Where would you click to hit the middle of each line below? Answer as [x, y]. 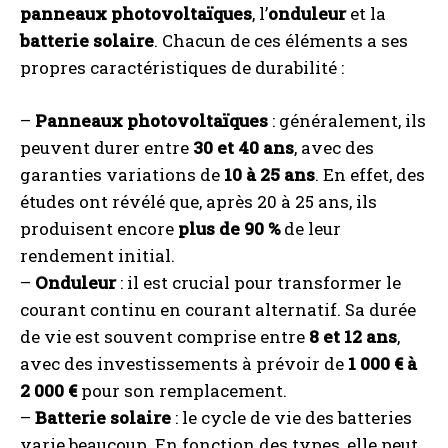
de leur [310, 229]
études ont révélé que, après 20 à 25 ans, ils [198, 202]
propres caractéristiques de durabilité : [182, 68]
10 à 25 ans [269, 175]
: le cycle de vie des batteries [291, 418]
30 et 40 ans [243, 148]
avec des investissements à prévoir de [184, 364]
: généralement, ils [347, 121]
